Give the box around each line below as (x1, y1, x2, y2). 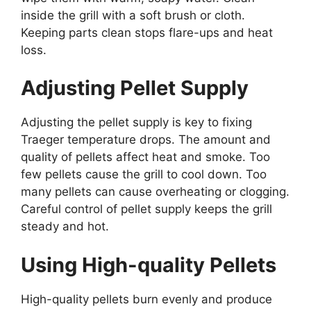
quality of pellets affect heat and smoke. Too (21, 150, 270, 165)
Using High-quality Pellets (21, 252, 276, 277)
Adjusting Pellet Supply (21, 76, 249, 101)
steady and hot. (21, 219, 109, 234)
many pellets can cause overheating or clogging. (21, 185, 289, 199)
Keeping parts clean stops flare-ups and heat (21, 25, 273, 40)
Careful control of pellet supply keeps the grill (21, 202, 272, 217)
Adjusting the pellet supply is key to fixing (21, 115, 252, 130)
